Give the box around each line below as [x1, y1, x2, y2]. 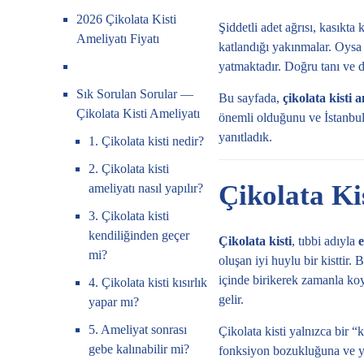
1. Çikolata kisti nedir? [89, 134, 205, 148]
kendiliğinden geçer [89, 228, 190, 242]
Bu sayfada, [218, 91, 283, 105]
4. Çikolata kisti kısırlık [89, 275, 208, 289]
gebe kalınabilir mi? [89, 342, 190, 356]
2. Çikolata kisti [89, 162, 170, 175]
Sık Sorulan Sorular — [76, 87, 194, 101]
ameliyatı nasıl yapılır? [89, 181, 204, 195]
